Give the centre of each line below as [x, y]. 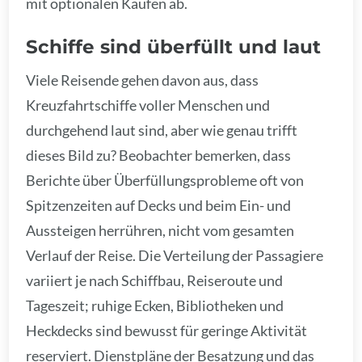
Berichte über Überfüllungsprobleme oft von [165, 180]
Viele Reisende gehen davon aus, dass [143, 80]
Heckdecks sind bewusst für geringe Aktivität [167, 330]
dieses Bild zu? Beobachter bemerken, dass [159, 155]
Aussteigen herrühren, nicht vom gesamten [160, 230]
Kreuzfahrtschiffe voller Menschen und [148, 105]
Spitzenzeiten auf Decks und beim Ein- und [159, 205]
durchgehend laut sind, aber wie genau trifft [162, 130]
